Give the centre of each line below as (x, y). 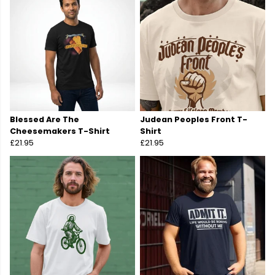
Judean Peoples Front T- (194, 120)
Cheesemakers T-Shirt (60, 131)
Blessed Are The (45, 120)
